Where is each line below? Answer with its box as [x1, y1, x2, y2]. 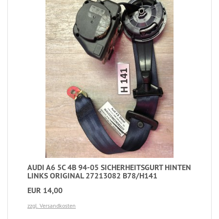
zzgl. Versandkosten [27, 201, 76, 209]
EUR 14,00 [27, 185, 63, 196]
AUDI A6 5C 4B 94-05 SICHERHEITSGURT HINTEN [27, 162, 191, 173]
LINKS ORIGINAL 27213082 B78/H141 [27, 170, 157, 181]
